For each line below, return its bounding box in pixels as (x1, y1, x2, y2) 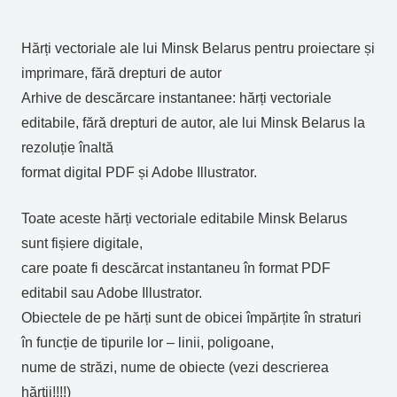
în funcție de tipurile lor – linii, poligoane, (21, 334, 274, 350)
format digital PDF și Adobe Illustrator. (21, 164, 257, 180)
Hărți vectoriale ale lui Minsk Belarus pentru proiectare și (21, 40, 375, 56)
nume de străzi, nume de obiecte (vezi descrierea (21, 359, 329, 375)
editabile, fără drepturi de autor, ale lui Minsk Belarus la (21, 114, 365, 130)
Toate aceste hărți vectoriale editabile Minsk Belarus (21, 210, 347, 226)
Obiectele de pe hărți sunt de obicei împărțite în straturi (21, 309, 362, 325)
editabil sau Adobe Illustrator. (21, 284, 202, 300)
